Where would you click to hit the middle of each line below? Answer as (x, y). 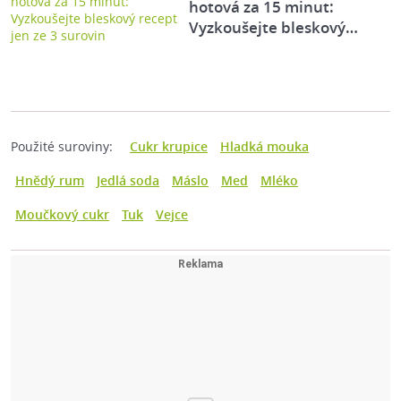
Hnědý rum (50, 181)
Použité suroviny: (62, 147)
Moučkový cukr (62, 215)
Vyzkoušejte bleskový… (274, 28)
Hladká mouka (264, 147)
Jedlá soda (128, 181)
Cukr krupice (169, 147)
